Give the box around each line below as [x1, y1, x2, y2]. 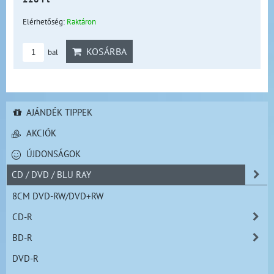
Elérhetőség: [23, 15, 67, 27]
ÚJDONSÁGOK [24, 147, 81, 160]
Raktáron [67, 15, 96, 27]
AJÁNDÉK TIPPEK [23, 105, 92, 118]
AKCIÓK [24, 126, 57, 139]
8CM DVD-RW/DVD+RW [12, 189, 103, 202]
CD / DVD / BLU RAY [12, 168, 91, 180]
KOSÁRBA [81, 45, 127, 57]
